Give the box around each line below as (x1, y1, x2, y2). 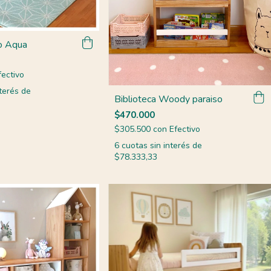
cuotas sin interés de (122, 140, 203, 152)
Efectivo (169, 123, 201, 135)
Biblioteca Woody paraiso (114, 93, 223, 106)
